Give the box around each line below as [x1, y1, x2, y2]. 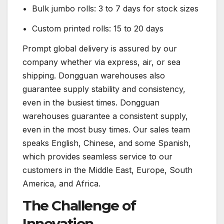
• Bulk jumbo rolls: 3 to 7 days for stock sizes [22, 3, 198, 14]
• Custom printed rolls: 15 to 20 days [22, 23, 163, 33]
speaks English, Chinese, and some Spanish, [22, 137, 191, 148]
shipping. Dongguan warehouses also [22, 70, 165, 80]
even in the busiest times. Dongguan [22, 97, 159, 107]
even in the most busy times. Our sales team [22, 124, 190, 134]
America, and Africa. [22, 178, 100, 188]
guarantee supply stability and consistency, [22, 83, 185, 94]
